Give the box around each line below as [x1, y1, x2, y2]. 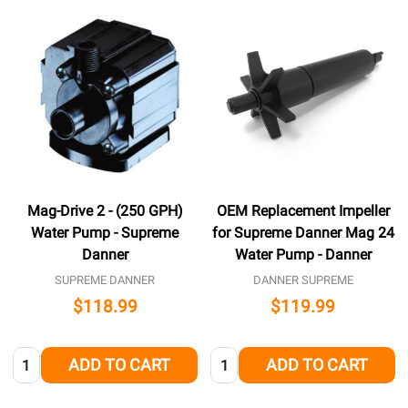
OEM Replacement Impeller [216, 201, 390, 219]
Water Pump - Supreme [31, 223, 179, 241]
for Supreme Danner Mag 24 [211, 223, 394, 241]
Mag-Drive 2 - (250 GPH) [26, 201, 183, 219]
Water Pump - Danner [234, 245, 372, 263]
